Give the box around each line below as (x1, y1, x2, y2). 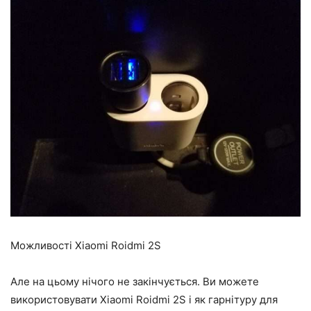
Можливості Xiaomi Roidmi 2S (10, 239, 161, 253)
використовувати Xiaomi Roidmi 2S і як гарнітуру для (10, 293, 278, 307)
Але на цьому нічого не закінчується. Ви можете (10, 275, 259, 289)
